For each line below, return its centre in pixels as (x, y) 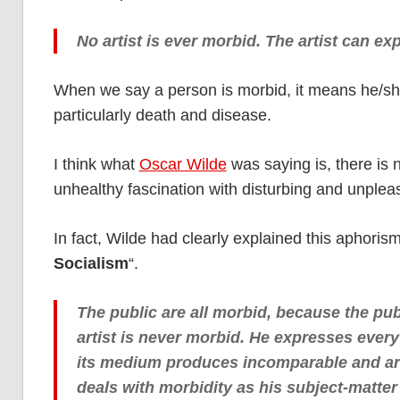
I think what (96, 165)
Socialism (91, 264)
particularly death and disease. (162, 116)
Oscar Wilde (183, 165)
